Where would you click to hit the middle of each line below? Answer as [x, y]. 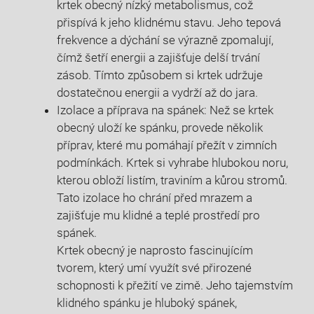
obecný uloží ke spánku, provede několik [160, 127]
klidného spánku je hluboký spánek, [147, 302]
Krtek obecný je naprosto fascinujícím [155, 250]
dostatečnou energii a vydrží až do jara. [157, 92]
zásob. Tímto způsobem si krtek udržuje [160, 75]
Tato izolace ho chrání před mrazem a [155, 197]
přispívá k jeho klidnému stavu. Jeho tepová [169, 22]
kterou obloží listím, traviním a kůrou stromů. [172, 180]
